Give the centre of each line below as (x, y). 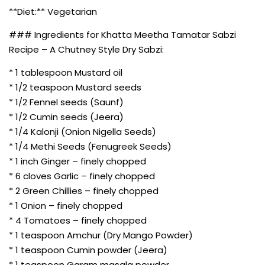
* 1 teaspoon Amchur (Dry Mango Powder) (101, 235)
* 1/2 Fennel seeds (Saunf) (66, 102)
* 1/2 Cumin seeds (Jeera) (66, 117)
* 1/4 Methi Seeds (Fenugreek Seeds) (90, 146)
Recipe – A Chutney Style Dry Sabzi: (86, 49)
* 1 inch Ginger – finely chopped (77, 161)
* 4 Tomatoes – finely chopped (78, 220)
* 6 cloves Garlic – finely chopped (82, 176)
